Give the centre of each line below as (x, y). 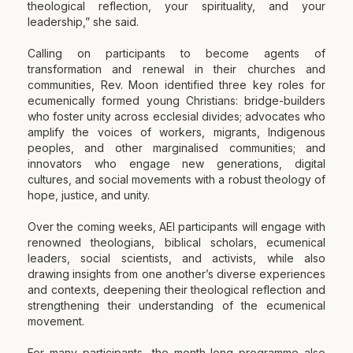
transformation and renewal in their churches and (176, 69)
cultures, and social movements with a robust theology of (176, 179)
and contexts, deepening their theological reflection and (176, 289)
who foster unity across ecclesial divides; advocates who (176, 116)
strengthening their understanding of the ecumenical (176, 305)
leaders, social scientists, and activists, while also (176, 258)
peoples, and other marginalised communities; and (176, 147)
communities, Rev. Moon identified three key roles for (176, 84)
